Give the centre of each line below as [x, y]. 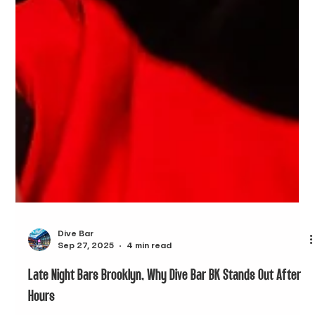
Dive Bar [76, 276]
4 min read [149, 288]
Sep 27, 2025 [86, 288]
